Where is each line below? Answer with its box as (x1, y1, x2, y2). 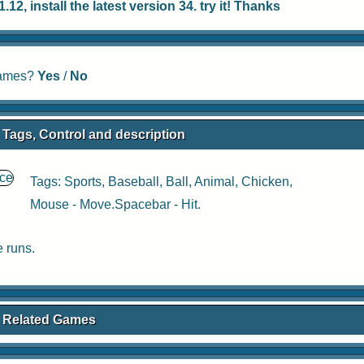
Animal (194, 175, 235, 188)
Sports (64, 175, 102, 188)
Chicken (241, 175, 289, 188)
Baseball (108, 175, 159, 188)
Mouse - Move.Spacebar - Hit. (30, 197, 201, 211)
